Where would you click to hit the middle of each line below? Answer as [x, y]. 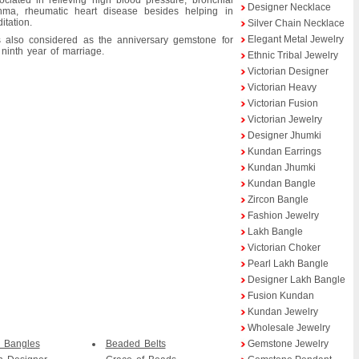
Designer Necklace [289, 7]
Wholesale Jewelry [288, 328]
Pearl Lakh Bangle [288, 264]
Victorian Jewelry [284, 119]
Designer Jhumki [284, 135]
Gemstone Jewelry [288, 344]
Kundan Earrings [284, 151]
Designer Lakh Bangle [296, 280]
